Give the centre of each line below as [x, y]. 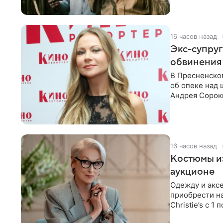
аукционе [192, 172]
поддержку [191, 215]
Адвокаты [188, 105]
